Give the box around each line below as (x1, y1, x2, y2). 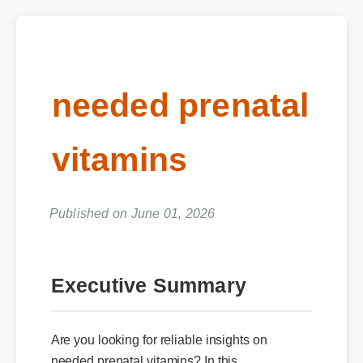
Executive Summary (49, 267, 241, 289)
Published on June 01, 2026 (49, 204, 214, 220)
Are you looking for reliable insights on (49, 329, 265, 344)
